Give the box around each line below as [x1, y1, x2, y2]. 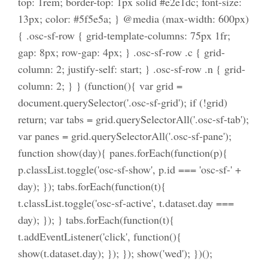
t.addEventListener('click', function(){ [17, 229, 182, 244]
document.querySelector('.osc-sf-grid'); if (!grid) [17, 95, 227, 110]
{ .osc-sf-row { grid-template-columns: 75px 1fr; [17, 28, 230, 43]
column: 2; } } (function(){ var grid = [17, 78, 182, 93]
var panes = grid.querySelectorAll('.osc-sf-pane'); [17, 129, 232, 144]
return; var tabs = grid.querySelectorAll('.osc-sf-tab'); [17, 112, 249, 127]
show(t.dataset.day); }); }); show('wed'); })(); [17, 246, 212, 261]
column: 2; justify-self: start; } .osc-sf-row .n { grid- [17, 62, 245, 77]
